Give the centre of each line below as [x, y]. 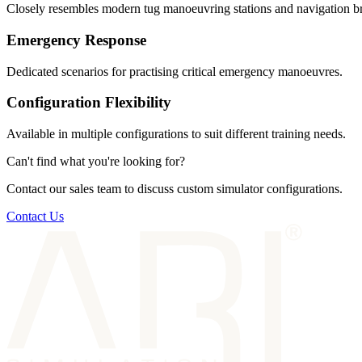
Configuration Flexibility [89, 103]
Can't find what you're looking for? [96, 162]
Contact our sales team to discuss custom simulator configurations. [175, 189]
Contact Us [35, 217]
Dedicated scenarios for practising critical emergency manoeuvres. [175, 71]
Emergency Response [76, 40]
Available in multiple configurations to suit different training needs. [176, 134]
